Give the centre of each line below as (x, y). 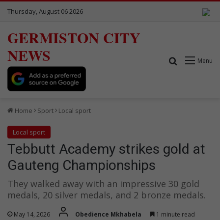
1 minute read (175, 214)
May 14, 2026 (32, 214)
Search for (197, 60)
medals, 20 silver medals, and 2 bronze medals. (107, 195)
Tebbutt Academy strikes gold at (106, 149)
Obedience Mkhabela (108, 214)
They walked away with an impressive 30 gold (103, 183)
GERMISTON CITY (74, 37)
